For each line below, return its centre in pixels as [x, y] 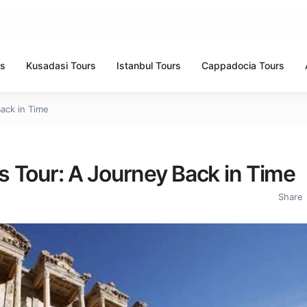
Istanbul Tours [149, 65]
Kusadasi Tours [61, 65]
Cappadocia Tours [243, 65]
